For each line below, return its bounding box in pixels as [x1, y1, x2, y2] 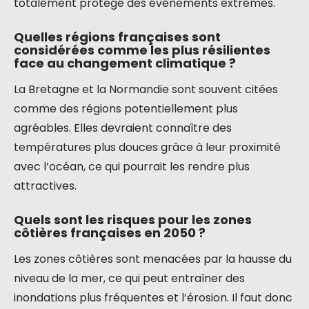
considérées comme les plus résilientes [14, 41, 270, 59]
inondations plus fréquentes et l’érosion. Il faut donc [14, 290, 292, 306]
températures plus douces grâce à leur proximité [14, 139, 281, 155]
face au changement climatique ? [14, 54, 236, 72]
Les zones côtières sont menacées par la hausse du [14, 251, 292, 267]
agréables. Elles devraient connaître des [14, 120, 232, 136]
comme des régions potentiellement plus [14, 101, 238, 117]
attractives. [14, 178, 77, 194]
